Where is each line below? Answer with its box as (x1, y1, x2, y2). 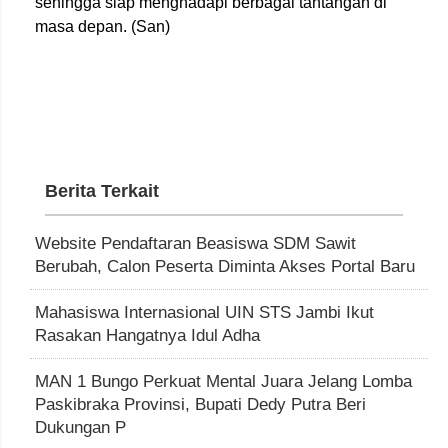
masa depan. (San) (35, 17, 170, 35)
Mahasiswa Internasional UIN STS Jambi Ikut (35, 302, 374, 322)
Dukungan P (35, 417, 126, 437)
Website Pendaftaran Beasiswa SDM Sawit (35, 233, 356, 253)
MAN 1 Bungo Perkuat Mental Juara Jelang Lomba (35, 371, 412, 391)
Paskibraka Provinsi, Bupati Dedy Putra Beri (35, 394, 366, 414)
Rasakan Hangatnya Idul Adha (35, 325, 260, 345)
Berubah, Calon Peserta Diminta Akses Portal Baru (35, 256, 415, 276)
